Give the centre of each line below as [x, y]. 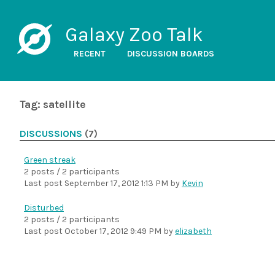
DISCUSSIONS [51, 134]
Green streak [50, 160]
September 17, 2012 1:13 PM [116, 183]
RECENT [89, 54]
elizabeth [193, 231]
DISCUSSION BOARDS [170, 54]
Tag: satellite [52, 104]
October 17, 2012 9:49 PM [113, 231]
